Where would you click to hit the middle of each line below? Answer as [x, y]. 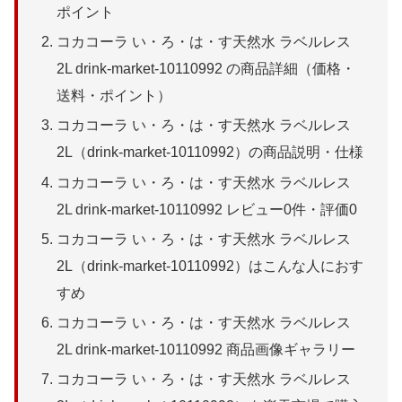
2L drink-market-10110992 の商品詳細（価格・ [206, 69]
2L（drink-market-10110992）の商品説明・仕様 [210, 153]
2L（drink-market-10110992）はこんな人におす [210, 266]
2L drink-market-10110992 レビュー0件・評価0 [207, 209]
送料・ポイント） [114, 96]
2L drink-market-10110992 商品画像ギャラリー [206, 349]
